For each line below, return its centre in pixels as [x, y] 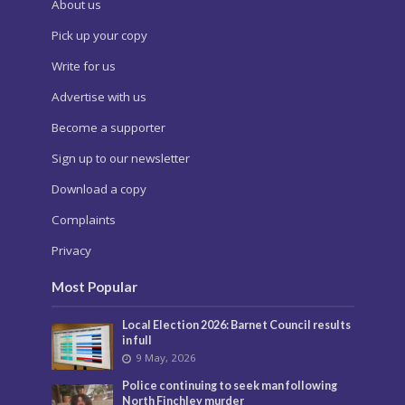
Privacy [71, 250]
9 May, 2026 [166, 357]
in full [137, 340]
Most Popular [94, 286]
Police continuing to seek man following [230, 385]
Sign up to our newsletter [120, 158]
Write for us [83, 66]
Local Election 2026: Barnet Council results [237, 325]
